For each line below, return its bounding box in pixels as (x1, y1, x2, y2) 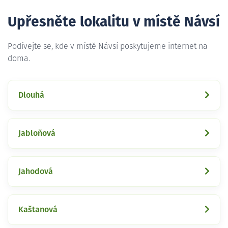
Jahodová (18, 167, 53, 176)
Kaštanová (18, 205, 58, 214)
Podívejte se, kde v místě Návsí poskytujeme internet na (8, 42, 208, 50)
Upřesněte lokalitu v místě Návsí (8, 15, 220, 30)
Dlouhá (18, 91, 44, 99)
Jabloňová (18, 129, 55, 137)
